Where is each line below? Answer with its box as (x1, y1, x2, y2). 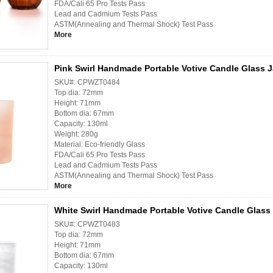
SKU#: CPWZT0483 (54, 220, 120, 229)
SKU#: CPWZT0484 (54, 78, 120, 87)
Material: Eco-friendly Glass (54, 140, 145, 149)
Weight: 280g (54, 130, 98, 139)
